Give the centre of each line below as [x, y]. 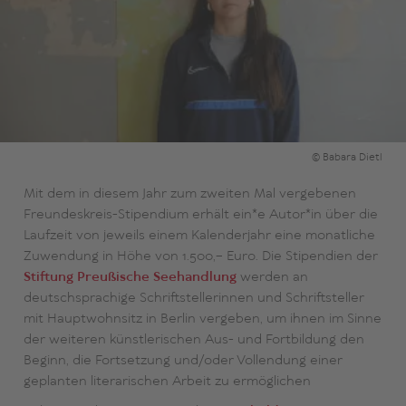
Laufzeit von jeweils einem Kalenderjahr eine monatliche [199, 236]
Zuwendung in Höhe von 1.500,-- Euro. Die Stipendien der [200, 257]
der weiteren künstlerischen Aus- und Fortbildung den [193, 340]
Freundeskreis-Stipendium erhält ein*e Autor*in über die [200, 215]
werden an [272, 278]
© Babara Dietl [347, 158]
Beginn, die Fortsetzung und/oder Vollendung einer [183, 361]
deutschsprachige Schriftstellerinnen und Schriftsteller [193, 299]
